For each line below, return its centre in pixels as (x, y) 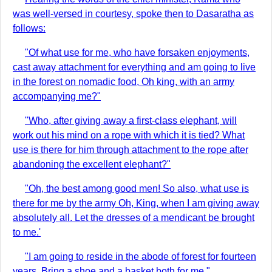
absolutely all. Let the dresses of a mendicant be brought (134, 218)
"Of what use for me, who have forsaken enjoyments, (137, 53)
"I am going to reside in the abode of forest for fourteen (141, 257)
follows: (29, 28)
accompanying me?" (57, 96)
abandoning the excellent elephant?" (92, 164)
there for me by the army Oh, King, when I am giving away (136, 203)
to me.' (27, 232)
